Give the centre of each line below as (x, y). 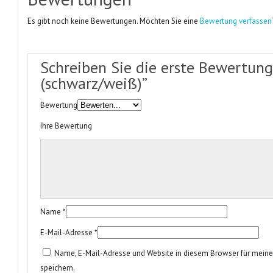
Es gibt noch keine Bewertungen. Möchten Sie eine (114, 21)
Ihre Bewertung (66, 126)
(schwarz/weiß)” (94, 83)
